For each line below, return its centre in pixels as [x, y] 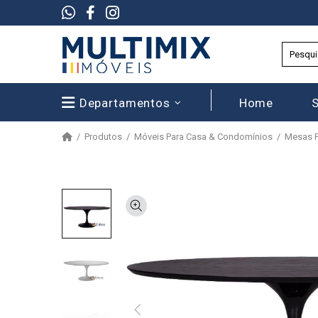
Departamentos [125, 103]
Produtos [103, 137]
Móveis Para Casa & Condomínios [203, 137]
